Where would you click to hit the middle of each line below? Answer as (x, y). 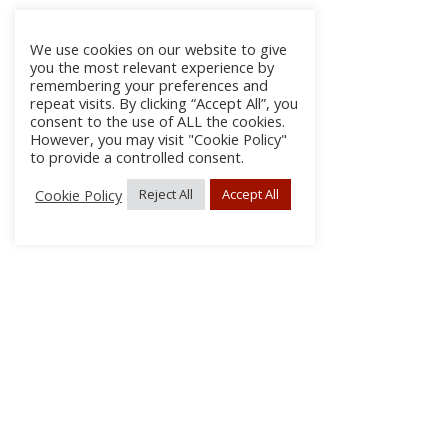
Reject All (166, 194)
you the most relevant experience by (152, 67)
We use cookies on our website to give (158, 49)
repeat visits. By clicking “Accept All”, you (164, 103)
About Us (48, 401)
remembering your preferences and (149, 85)
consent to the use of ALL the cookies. (157, 121)
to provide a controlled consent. (137, 157)
